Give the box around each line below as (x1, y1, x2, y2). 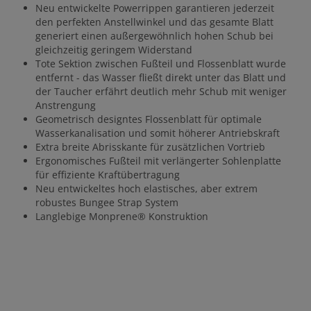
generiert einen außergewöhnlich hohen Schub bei (35, 29, 274, 42)
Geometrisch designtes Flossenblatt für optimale (35, 112, 262, 126)
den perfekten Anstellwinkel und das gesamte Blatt (35, 15, 274, 28)
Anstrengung (35, 99, 96, 112)
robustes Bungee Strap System (35, 196, 178, 209)
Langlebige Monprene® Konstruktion (35, 210, 208, 223)
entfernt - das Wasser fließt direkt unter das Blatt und (35, 71, 286, 84)
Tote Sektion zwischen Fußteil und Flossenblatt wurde (35, 57, 286, 70)
